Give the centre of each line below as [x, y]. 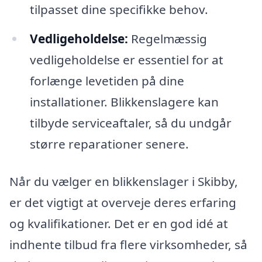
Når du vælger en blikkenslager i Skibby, [124, 182]
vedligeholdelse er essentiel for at [126, 60]
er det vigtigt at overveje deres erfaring [123, 203]
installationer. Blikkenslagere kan [124, 102]
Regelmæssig [167, 39]
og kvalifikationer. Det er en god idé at [119, 224]
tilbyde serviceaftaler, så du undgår [130, 123]
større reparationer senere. [109, 144]
